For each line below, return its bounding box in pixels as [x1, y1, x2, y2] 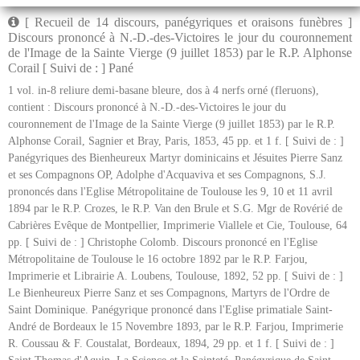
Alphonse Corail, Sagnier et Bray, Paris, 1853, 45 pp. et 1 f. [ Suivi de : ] [8, 135, 344, 148]
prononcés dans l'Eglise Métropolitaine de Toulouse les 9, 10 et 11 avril [8, 186, 333, 198]
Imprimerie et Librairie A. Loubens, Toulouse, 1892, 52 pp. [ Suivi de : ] [8, 270, 343, 283]
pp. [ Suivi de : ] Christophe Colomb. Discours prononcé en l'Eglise [8, 236, 317, 249]
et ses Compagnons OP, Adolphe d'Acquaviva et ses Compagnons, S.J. [8, 169, 326, 182]
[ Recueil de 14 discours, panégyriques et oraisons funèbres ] [19, 15, 352, 30]
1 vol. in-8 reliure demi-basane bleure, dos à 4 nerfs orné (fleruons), [8, 84, 319, 97]
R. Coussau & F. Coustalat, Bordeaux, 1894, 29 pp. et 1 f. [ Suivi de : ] [8, 337, 334, 350]
